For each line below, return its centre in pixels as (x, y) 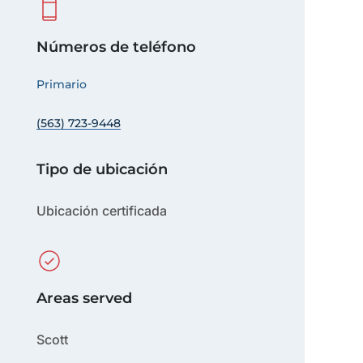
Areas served (85, 298)
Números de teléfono (117, 47)
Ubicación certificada (102, 211)
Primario (62, 84)
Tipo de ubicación (102, 169)
